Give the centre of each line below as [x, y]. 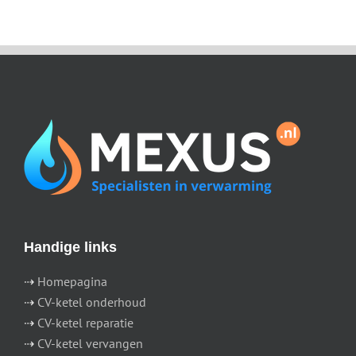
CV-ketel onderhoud [92, 302]
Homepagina [72, 281]
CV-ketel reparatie [85, 322]
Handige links [70, 247]
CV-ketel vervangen [90, 343]
